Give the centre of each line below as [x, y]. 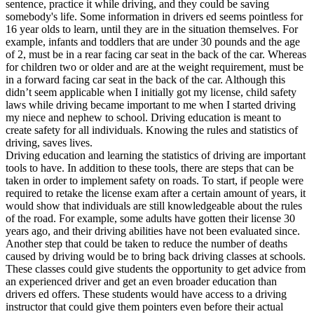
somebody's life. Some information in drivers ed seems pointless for [154, 16]
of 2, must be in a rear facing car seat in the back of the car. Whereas [156, 54]
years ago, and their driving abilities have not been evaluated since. [153, 231]
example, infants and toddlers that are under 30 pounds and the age [153, 41]
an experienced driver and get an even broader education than [141, 281]
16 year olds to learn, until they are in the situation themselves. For [152, 29]
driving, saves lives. [49, 142]
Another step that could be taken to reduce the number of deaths [146, 243]
